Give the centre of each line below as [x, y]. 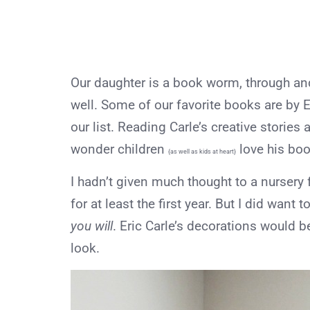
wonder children [119, 149]
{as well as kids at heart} [202, 151]
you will [92, 226]
